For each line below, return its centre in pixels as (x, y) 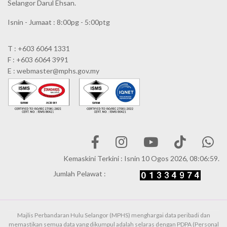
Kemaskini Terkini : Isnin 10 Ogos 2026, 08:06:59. (141, 159)
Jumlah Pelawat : (80, 174)
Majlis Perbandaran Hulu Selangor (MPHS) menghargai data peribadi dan (113, 215)
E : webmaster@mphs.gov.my (53, 70)
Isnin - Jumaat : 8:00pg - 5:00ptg (59, 22)
